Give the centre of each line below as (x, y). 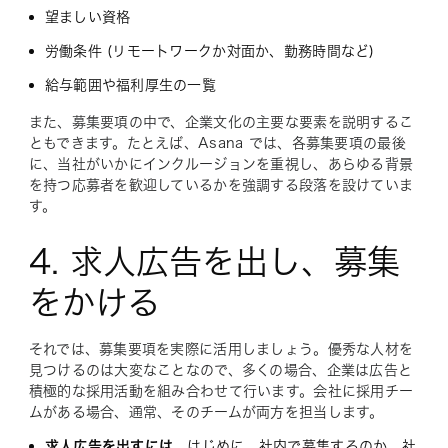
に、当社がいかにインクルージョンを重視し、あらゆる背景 (221, 164)
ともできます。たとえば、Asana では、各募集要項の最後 (217, 143)
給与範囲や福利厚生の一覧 (130, 85)
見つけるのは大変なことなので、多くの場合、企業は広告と (220, 370)
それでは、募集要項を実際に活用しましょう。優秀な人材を (221, 349)
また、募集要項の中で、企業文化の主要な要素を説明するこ (221, 122)
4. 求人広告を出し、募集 (214, 261)
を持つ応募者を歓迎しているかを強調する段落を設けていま (221, 185)
